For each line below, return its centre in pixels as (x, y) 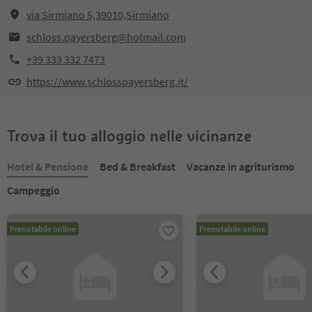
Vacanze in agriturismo (241, 166)
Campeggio (33, 190)
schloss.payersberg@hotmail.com (106, 37)
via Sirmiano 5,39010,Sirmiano (98, 15)
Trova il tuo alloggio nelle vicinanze (129, 136)
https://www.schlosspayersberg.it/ (107, 81)
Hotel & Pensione (48, 166)
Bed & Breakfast (138, 166)
